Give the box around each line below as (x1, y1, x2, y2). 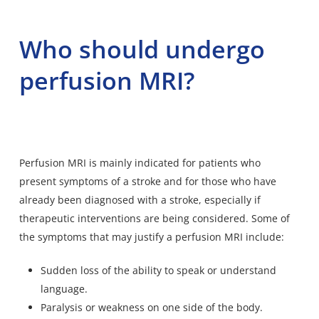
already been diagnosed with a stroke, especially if (19, 193, 261, 207)
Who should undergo (19, 33, 265, 66)
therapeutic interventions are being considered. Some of (19, 211, 290, 226)
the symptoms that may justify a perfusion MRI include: (19, 230, 284, 244)
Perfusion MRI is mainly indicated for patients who (19, 156, 261, 170)
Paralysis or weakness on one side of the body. (40, 300, 263, 315)
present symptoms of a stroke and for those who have (19, 174, 276, 189)
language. (40, 282, 88, 296)
